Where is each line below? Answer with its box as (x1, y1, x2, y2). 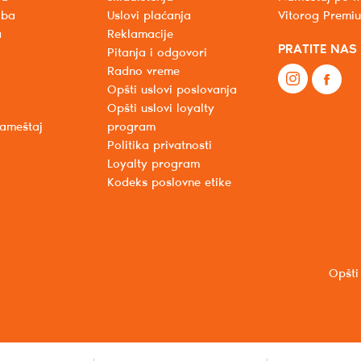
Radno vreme (106, 65, 180, 79)
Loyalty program (106, 158, 200, 172)
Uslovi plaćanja (106, 10, 191, 23)
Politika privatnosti (106, 139, 212, 153)
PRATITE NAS (278, 43, 358, 57)
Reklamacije (106, 28, 173, 42)
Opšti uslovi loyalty (106, 102, 214, 116)
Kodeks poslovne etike (106, 176, 231, 190)
